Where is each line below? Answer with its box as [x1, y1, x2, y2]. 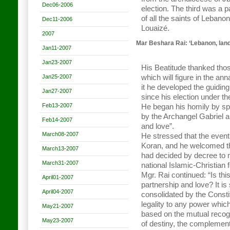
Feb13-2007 [42, 102, 72, 108]
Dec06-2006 [42, 2, 73, 8]
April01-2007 [42, 174, 73, 180]
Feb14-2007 [42, 117, 72, 123]
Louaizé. [141, 24, 169, 32]
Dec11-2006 [42, 16, 72, 22]
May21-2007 [42, 203, 73, 209]
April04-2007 [42, 188, 73, 195]
